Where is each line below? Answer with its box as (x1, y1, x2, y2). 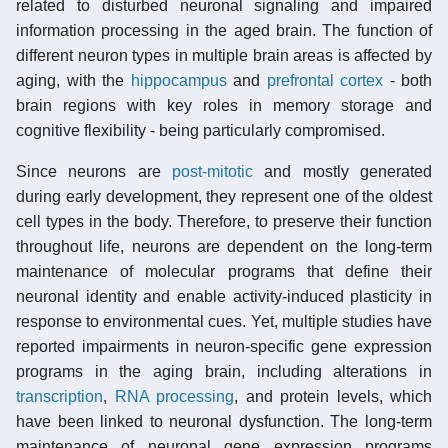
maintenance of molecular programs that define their (16, 262, 432, 280)
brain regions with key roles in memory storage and (16, 96, 432, 114)
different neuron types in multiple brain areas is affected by (16, 46, 432, 64)
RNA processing (114, 387, 234, 405)
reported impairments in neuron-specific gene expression (16, 337, 432, 355)
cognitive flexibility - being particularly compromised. (16, 121, 385, 139)
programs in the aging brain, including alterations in (16, 362, 432, 380)
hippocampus (130, 71, 227, 89)
